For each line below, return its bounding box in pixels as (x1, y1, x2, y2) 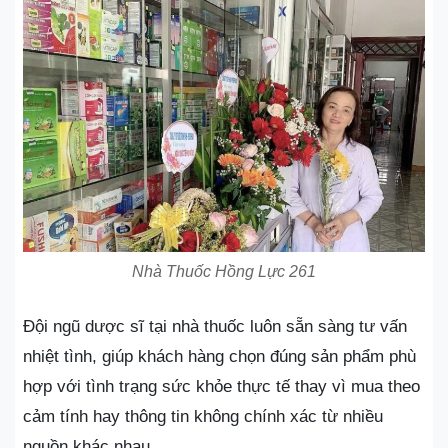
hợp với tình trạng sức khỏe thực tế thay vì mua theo (23, 377, 420, 396)
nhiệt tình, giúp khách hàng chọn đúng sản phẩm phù (23, 347, 416, 366)
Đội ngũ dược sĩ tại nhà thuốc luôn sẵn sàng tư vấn (23, 317, 407, 336)
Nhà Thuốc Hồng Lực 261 (132, 263, 316, 280)
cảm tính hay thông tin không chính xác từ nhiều (23, 407, 383, 426)
